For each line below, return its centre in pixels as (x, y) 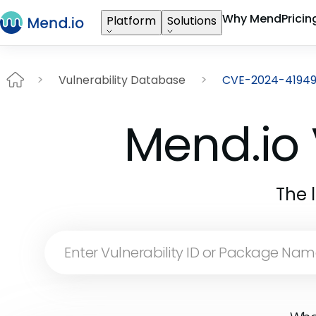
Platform (131, 21)
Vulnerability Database (122, 80)
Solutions (192, 21)
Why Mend (252, 19)
